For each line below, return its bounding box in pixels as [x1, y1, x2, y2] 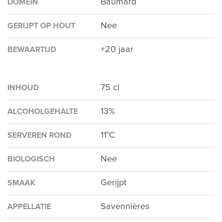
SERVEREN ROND [7, 131, 71, 140]
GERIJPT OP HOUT [7, 22, 75, 30]
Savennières [101, 202, 150, 212]
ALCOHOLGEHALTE [7, 108, 78, 116]
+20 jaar [101, 45, 134, 55]
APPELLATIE [7, 203, 51, 211]
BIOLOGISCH [7, 155, 55, 164]
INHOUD [7, 84, 39, 92]
